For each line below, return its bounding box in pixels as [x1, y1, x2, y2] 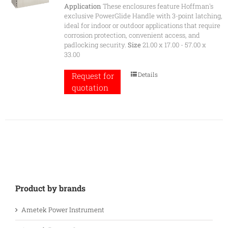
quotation [71, 82, 108, 93]
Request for [71, 71, 114, 81]
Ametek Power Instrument [21, 205, 104, 214]
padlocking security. [64, 40, 128, 50]
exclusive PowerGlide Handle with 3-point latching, [64, 11, 222, 21]
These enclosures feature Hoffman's [101, 2, 213, 11]
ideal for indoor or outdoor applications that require [64, 21, 220, 31]
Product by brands [15, 182, 85, 193]
